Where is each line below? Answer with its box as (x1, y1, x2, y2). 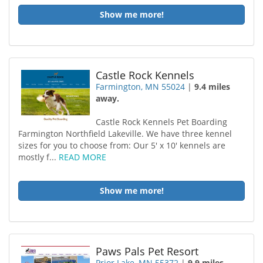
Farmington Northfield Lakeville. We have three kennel (18, 128, 232, 139)
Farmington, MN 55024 (96, 81, 186, 92)
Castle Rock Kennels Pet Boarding (96, 116, 228, 127)
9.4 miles (194, 81, 231, 92)
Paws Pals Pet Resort (96, 244, 199, 258)
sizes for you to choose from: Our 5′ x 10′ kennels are (18, 140, 225, 151)
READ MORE (59, 151, 106, 163)
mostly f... (18, 151, 59, 163)
